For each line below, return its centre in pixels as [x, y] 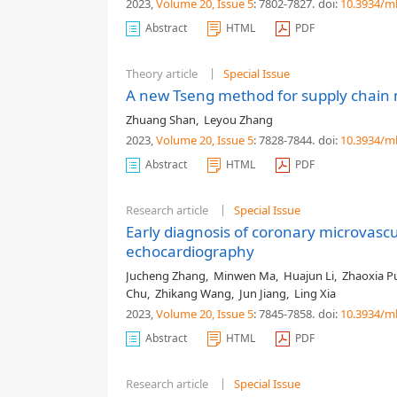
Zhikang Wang [193, 293]
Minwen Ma [245, 276]
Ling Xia [315, 293]
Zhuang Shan [161, 120]
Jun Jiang [263, 293]
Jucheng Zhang [166, 276]
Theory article [162, 74]
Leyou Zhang [238, 120]
